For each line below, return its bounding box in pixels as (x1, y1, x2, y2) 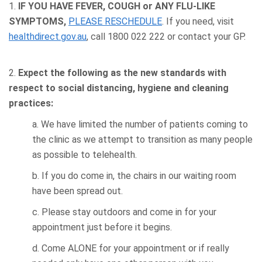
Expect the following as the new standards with (18, 67, 226, 79)
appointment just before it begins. (32, 222, 172, 233)
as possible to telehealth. (32, 149, 137, 161)
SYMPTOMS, (9, 16, 66, 27)
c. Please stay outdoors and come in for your (32, 206, 216, 218)
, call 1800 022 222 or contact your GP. (87, 31, 246, 43)
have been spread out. (32, 185, 123, 197)
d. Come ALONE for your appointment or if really (32, 243, 229, 254)
